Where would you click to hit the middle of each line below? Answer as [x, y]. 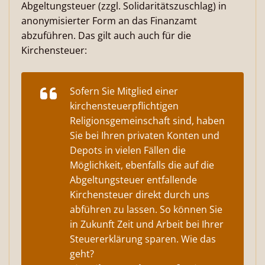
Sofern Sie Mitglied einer [124, 91]
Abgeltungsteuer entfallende [133, 180]
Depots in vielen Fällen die [128, 150]
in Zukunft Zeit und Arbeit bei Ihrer [147, 224]
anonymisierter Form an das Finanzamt [109, 21]
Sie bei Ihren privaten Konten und [145, 135]
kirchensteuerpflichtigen [124, 106]
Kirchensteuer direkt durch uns [140, 195]
